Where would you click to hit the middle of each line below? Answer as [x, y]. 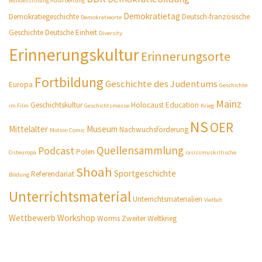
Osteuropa [23, 153]
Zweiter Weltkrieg [149, 219]
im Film [19, 106]
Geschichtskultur [57, 105]
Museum [102, 129]
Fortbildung [69, 82]
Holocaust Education [165, 105]
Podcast [56, 151]
